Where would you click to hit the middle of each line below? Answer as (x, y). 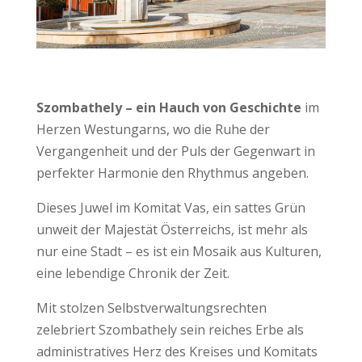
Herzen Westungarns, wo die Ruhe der (153, 129)
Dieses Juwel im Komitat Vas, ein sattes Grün (170, 207)
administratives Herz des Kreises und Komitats (177, 351)
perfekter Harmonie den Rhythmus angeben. (172, 173)
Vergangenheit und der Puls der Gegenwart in (175, 151)
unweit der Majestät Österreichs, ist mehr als (172, 229)
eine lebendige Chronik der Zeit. (133, 273)
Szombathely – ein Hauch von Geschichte (168, 107)
